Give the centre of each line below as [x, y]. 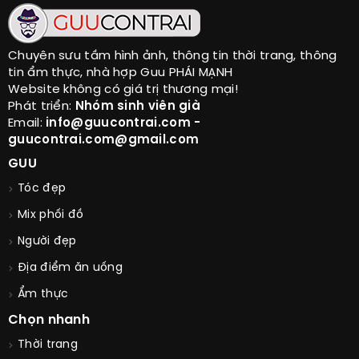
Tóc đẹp [42, 189]
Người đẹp [47, 242]
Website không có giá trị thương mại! [123, 90]
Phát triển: [42, 107]
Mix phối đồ [51, 216]
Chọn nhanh [49, 321]
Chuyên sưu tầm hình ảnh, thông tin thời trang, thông [173, 56]
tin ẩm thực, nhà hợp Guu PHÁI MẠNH [121, 73]
